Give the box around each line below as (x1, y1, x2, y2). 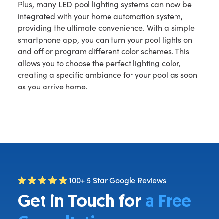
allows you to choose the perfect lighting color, (17, 58, 181, 68)
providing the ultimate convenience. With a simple (17, 22, 195, 33)
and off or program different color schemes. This (17, 46, 189, 57)
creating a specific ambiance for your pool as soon (17, 69, 197, 80)
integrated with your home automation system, (17, 11, 183, 22)
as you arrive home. (17, 81, 88, 92)
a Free (145, 194, 191, 212)
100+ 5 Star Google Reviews (68, 175, 166, 186)
